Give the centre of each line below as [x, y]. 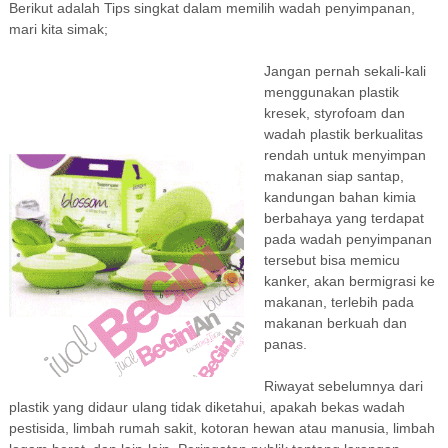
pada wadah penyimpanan [347, 239]
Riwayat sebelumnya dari [343, 386]
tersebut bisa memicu [331, 260]
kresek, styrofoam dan [334, 113]
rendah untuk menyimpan [344, 155]
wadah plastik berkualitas [343, 134]
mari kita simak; [58, 29]
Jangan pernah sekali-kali [344, 71]
